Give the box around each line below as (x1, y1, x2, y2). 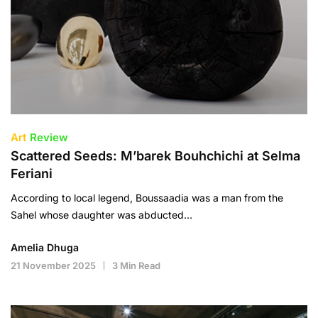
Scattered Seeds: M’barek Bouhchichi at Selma (11, 148, 300, 163)
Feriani (11, 165, 53, 181)
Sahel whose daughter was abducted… (11, 208, 192, 221)
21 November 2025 (11, 259, 96, 271)
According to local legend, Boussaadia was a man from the (11, 191, 283, 204)
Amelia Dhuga (11, 241, 79, 253)
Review (30, 130, 68, 144)
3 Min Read (112, 259, 160, 271)
